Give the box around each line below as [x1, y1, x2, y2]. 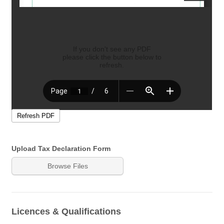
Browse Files [47, 161, 88, 170]
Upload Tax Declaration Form [11, 144, 111, 152]
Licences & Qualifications [11, 206, 121, 216]
